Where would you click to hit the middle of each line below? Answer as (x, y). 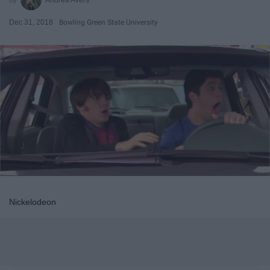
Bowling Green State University (108, 22)
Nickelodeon (33, 202)
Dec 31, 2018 (31, 22)
